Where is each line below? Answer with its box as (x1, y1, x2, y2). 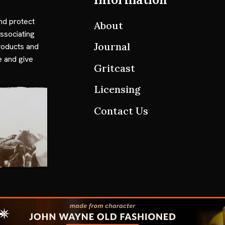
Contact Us (94, 104, 148, 117)
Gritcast (94, 61, 135, 74)
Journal (94, 40, 130, 53)
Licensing (94, 83, 141, 96)
